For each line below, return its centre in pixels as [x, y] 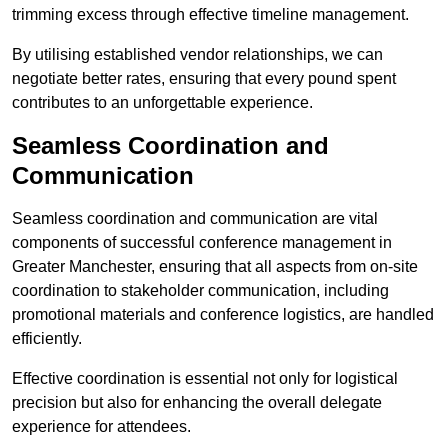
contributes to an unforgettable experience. [162, 103]
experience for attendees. [101, 427]
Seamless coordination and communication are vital [195, 219]
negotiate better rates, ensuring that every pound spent [204, 79]
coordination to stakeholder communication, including [200, 291]
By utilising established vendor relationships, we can [197, 55]
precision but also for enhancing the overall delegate [197, 403]
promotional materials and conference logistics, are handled [223, 315]
